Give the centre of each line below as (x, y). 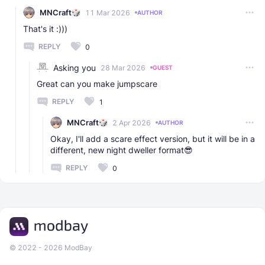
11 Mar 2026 (108, 12)
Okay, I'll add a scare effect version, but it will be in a (153, 139)
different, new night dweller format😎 (122, 150)
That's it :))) (45, 29)
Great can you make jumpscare (97, 84)
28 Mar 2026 (123, 67)
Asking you (75, 67)
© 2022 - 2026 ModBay (51, 248)
